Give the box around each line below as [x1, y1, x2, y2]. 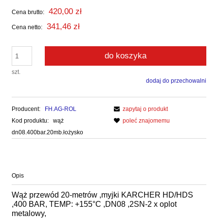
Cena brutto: [12, 9, 44, 16]
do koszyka [105, 51, 146, 61]
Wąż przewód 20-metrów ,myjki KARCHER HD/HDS [12, 191, 193, 200]
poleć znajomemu [123, 117, 170, 125]
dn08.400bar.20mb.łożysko [12, 129, 83, 136]
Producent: [12, 106, 42, 113]
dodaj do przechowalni [146, 77, 206, 85]
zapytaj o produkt [123, 106, 168, 113]
